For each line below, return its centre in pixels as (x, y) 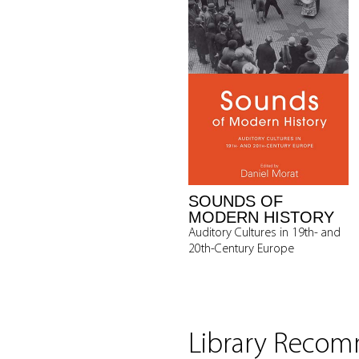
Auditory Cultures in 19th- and (264, 233)
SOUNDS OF (236, 201)
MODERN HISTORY (261, 217)
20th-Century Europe (241, 249)
